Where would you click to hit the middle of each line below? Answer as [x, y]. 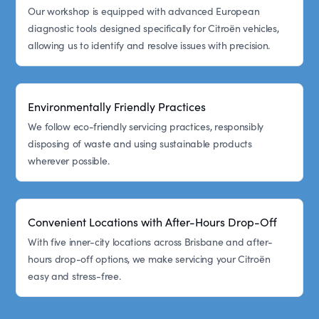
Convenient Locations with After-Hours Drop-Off [153, 221]
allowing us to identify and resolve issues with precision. [149, 45]
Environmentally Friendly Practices [117, 106]
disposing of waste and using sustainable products [140, 143]
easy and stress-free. [74, 276]
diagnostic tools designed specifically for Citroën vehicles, [153, 28]
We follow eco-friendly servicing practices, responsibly [146, 126]
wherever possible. [69, 160]
